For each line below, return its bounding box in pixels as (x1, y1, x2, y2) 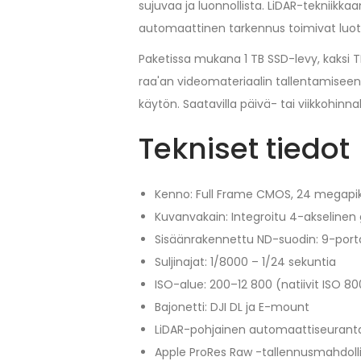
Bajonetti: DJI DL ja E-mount (155, 299, 309, 316)
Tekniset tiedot (139, 128, 350, 170)
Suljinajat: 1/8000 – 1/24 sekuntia (155, 254, 336, 271)
